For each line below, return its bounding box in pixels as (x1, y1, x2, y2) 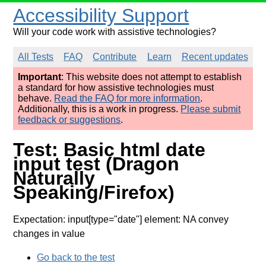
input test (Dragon (13, 153, 180, 175)
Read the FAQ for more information (54, 93, 201, 103)
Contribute (93, 52, 137, 62)
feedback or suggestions (18, 115, 121, 125)
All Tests (18, 52, 54, 62)
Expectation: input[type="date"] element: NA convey (13, 214, 229, 224)
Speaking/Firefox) (13, 182, 175, 204)
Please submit (180, 104, 241, 114)
